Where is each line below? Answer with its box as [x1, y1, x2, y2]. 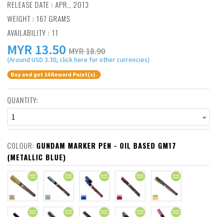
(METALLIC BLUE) [7, 152, 66, 163]
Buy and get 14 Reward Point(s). [11, 71, 97, 78]
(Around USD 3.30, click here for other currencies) [7, 55, 150, 64]
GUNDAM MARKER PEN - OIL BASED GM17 [36, 140, 176, 151]
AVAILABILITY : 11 [7, 27, 59, 38]
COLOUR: [7, 140, 36, 151]
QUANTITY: [7, 94, 38, 106]
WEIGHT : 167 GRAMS [7, 13, 70, 24]
